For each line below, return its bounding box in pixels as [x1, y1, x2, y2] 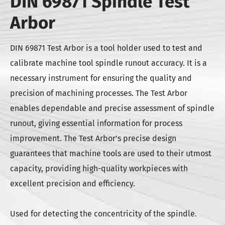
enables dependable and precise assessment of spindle [10, 103, 214, 113]
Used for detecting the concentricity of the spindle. [10, 209, 197, 218]
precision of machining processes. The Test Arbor [10, 88, 187, 98]
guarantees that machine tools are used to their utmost [10, 149, 211, 158]
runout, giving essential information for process [10, 119, 182, 128]
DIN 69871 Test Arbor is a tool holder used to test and [10, 43, 202, 53]
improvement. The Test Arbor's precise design [10, 134, 176, 143]
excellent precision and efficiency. [10, 179, 135, 188]
